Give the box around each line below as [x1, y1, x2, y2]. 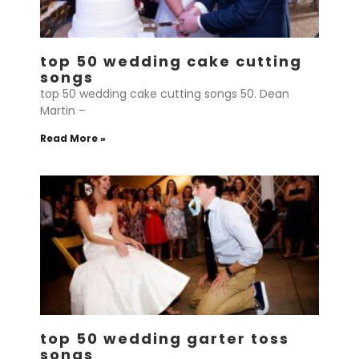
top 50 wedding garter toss [40, 329, 289, 349]
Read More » [40, 131, 106, 145]
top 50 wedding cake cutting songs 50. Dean [40, 86, 289, 102]
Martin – [40, 103, 86, 119]
